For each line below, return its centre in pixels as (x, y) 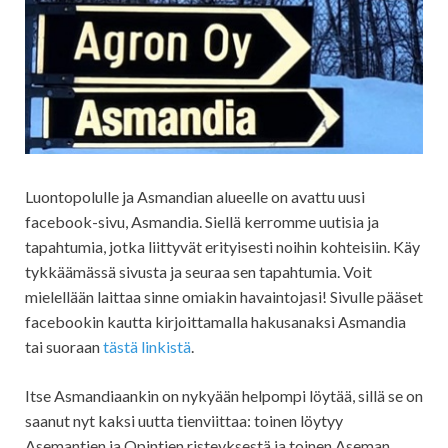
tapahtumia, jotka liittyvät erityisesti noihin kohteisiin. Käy (222, 246)
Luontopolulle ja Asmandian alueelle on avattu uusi (195, 196)
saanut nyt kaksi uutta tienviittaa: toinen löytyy (184, 420)
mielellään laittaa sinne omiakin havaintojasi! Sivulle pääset (224, 296)
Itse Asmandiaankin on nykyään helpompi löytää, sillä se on (224, 395)
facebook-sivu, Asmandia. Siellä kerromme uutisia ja (202, 221)
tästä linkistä (145, 346)
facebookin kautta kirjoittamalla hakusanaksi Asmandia (215, 321)
